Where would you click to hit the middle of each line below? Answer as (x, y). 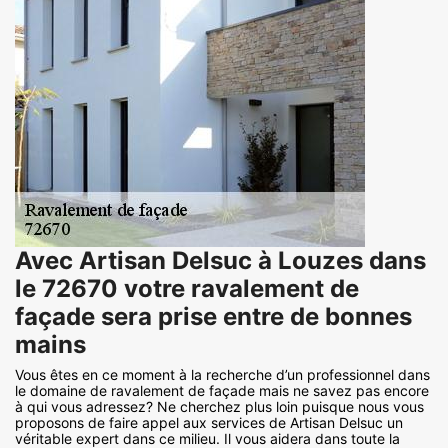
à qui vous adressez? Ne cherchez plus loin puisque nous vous (219, 406)
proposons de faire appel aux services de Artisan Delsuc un (209, 422)
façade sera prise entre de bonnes (213, 316)
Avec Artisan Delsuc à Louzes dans (220, 260)
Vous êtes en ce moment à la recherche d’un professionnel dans (222, 374)
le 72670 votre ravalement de (187, 288)
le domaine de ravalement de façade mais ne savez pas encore (222, 390)
